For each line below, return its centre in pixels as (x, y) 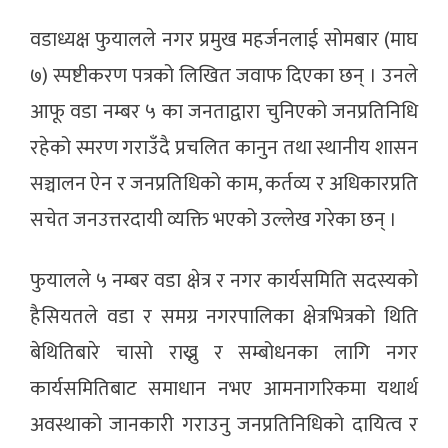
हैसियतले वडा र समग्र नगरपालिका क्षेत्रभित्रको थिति (224, 317)
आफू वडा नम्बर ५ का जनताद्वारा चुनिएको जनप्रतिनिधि (224, 112)
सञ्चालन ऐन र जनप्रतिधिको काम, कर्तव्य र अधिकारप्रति (224, 184)
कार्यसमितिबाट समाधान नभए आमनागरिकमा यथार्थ (224, 389)
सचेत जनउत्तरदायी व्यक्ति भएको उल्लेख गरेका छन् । (213, 220)
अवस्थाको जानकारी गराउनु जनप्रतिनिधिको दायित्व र (224, 425)
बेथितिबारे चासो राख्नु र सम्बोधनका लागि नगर (224, 353)
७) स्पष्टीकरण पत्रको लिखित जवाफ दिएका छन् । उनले (224, 76)
